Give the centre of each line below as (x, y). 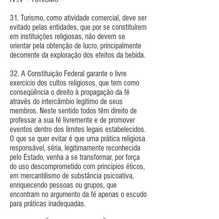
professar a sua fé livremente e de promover (72, 120)
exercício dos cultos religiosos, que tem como (75, 83)
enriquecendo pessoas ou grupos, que (63, 185)
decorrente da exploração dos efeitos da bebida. (77, 55)
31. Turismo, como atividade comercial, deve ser (78, 18)
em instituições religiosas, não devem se (67, 36)
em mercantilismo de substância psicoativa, (72, 175)
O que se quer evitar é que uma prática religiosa (77, 138)
